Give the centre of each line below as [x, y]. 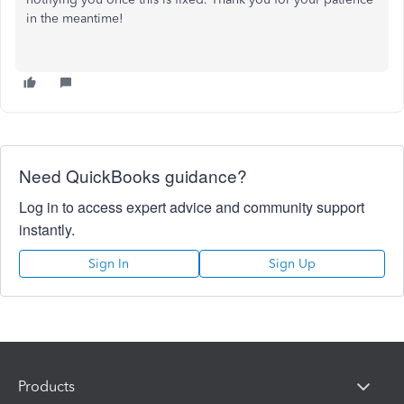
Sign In [109, 264]
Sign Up [292, 264]
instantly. [47, 230]
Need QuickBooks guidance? [133, 175]
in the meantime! [75, 18]
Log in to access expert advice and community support [192, 207]
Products [46, 386]
